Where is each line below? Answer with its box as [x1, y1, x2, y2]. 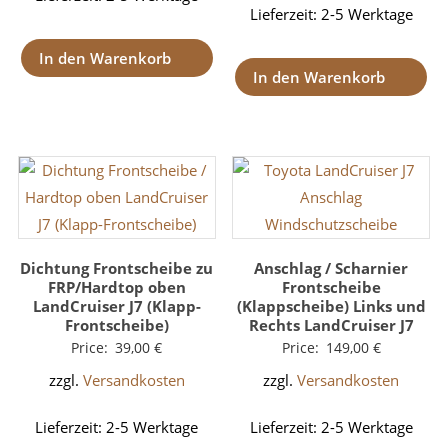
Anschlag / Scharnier [254, 258, 409, 279]
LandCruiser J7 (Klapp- [32, 296, 201, 317]
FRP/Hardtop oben [47, 277, 186, 298]
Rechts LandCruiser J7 [248, 315, 414, 336]
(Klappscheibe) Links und [236, 296, 426, 317]
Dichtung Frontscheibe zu [20, 258, 214, 279]
